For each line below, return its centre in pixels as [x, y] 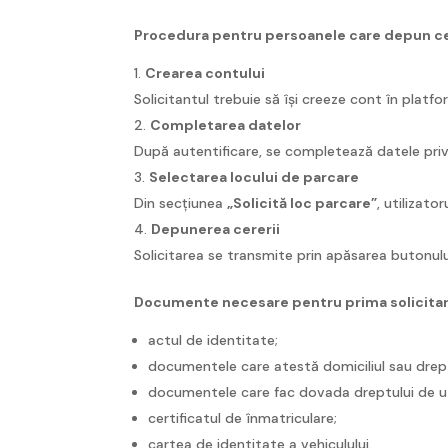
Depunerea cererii [216, 228]
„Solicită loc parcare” [302, 202]
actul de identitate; [213, 339]
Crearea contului [205, 72]
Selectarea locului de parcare [254, 176]
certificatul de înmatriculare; [243, 417]
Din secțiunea [181, 202]
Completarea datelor [226, 124]
